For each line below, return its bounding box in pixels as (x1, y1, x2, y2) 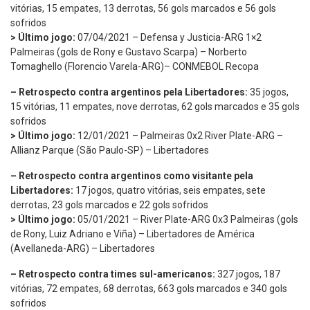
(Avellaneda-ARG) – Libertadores (10, 242, 155, 254)
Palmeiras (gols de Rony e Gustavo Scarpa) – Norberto (10, 46, 247, 57)
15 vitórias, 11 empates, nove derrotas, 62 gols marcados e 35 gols (10, 100, 300, 112)
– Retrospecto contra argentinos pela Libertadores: (10, 86, 248, 98)
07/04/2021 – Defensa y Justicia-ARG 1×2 (75, 31, 262, 43)
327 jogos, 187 (215, 268, 280, 280)
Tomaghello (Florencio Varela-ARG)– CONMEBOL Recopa (10, 60, 259, 72)
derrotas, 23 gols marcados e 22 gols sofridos (10, 199, 208, 210)
